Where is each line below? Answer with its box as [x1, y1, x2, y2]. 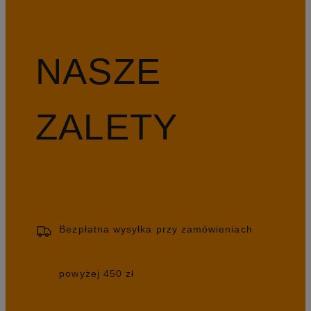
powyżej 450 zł [59, 268, 135, 280]
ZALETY [35, 106, 178, 148]
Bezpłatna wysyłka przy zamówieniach [59, 224, 253, 235]
